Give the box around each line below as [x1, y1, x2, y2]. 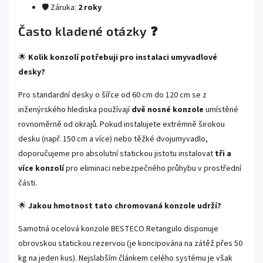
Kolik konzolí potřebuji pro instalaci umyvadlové [28, 51, 217, 63]
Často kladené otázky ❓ [18, 23, 157, 38]
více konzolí [18, 162, 64, 174]
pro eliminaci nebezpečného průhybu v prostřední [64, 162, 241, 174]
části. [18, 177, 37, 189]
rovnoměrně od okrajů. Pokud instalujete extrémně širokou [18, 118, 225, 130]
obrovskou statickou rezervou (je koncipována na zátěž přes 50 [18, 237, 242, 249]
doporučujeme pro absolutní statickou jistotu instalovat [18, 147, 215, 160]
